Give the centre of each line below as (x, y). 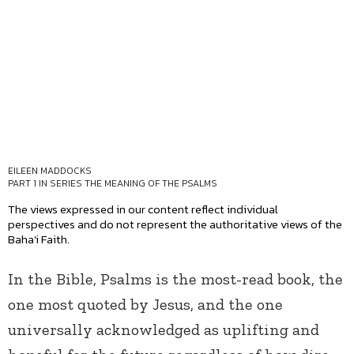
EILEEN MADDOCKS (50, 171)
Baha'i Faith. (39, 239)
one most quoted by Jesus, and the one (145, 305)
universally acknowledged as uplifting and (164, 330)
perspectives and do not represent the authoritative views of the (175, 224)
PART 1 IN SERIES (46, 184)
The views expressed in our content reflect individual (143, 209)
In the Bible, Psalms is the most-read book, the (175, 279)
